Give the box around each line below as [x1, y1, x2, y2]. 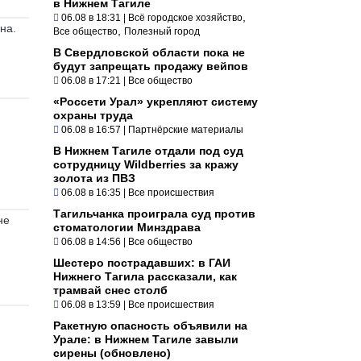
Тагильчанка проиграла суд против [53, 206, 255, 220]
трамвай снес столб [53, 283, 168, 297]
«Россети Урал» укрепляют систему [53, 94, 258, 108]
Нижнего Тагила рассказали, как [53, 269, 237, 283]
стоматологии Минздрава [53, 220, 201, 234]
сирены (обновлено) [53, 346, 171, 359]
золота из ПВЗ [53, 171, 135, 185]
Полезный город [124, 25, 200, 37]
